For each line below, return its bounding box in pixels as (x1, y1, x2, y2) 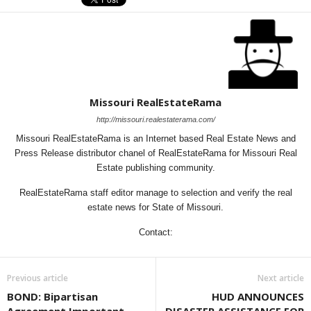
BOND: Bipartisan (7, 289, 98, 303)
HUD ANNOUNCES (212, 289, 304, 303)
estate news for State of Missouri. (87, 202, 224, 212)
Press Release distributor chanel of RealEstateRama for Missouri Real (14, 148, 297, 158)
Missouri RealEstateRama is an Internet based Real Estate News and (15, 133, 296, 144)
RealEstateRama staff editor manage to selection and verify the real (19, 187, 292, 198)
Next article (258, 272, 304, 284)
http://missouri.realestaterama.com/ (96, 115, 215, 124)
